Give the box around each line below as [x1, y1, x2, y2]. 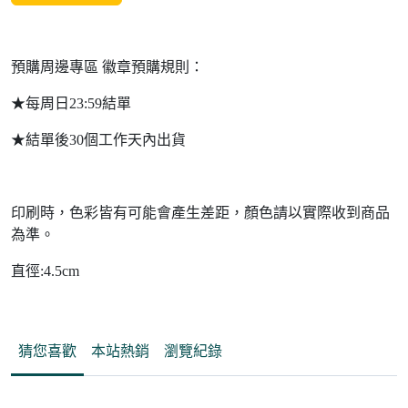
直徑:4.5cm [11, 263, 79, 280]
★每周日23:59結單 [11, 96, 131, 112]
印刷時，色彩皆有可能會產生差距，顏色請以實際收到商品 [11, 205, 390, 221]
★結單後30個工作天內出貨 [11, 132, 186, 148]
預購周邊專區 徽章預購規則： [11, 59, 204, 76]
